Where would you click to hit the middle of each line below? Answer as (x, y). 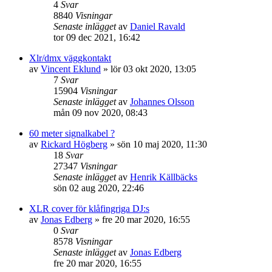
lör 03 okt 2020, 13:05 (153, 69)
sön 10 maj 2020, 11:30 (162, 144)
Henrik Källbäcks (164, 177)
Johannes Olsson (162, 102)
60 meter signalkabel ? (72, 133)
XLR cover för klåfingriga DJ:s (89, 209)
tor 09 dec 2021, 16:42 (97, 37)
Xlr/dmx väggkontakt (70, 58)
